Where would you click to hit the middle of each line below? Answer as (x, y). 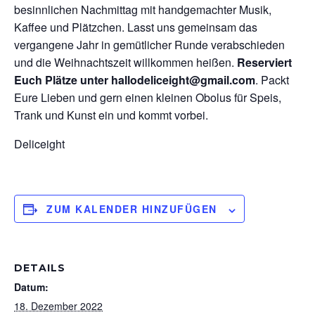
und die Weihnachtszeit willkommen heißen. (126, 63)
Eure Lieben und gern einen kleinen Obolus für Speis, (148, 98)
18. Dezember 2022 (58, 306)
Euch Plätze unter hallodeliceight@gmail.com (135, 80)
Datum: (31, 287)
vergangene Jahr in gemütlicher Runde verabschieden (149, 45)
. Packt (272, 80)
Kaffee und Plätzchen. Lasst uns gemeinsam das (136, 27)
